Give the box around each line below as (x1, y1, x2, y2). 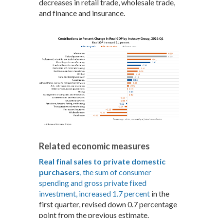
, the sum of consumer (80, 167, 151, 177)
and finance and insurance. (39, 8, 125, 18)
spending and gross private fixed (39, 178, 146, 188)
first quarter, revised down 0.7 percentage (39, 200, 177, 209)
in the (150, 189, 169, 199)
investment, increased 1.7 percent (39, 189, 150, 199)
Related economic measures (39, 141, 150, 152)
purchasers (39, 167, 80, 177)
